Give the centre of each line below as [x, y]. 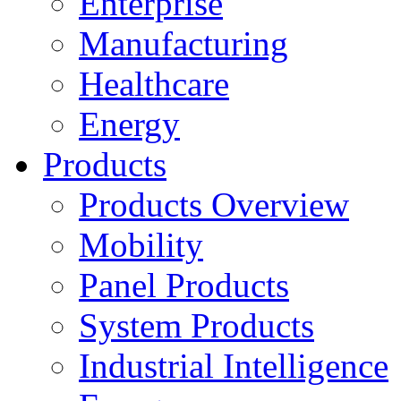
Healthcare [154, 84]
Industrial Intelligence [234, 366]
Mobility [141, 245]
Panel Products [184, 285]
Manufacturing [183, 43]
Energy [129, 124]
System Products [196, 325]
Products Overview [214, 205]
